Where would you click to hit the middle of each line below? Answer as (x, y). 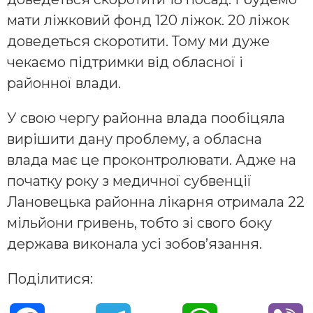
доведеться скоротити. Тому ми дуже (138, 42)
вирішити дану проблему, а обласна (134, 139)
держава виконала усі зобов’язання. (134, 244)
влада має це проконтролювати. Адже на (152, 160)
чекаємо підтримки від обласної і (125, 63)
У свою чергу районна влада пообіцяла (146, 118)
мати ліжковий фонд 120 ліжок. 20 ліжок (148, 21)
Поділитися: (50, 279)
